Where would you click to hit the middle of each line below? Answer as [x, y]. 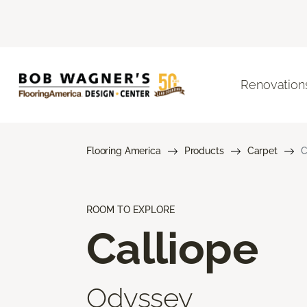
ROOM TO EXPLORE [131, 209]
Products [204, 150]
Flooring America [124, 150]
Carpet [262, 150]
